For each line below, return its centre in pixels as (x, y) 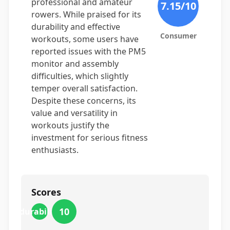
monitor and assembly (75, 64)
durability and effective (76, 27)
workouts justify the (70, 125)
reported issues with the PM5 (89, 51)
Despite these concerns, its (84, 101)
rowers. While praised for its (86, 14)
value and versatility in (74, 113)
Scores (46, 192)
